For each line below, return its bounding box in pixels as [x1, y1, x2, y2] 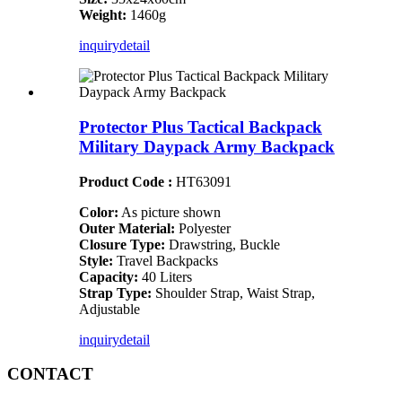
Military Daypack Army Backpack [79, 136, 335, 156]
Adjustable [79, 301, 140, 317]
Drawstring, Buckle [165, 236, 280, 252]
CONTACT [7, 364, 93, 384]
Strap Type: [79, 284, 152, 301]
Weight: [79, 7, 127, 23]
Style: [79, 252, 113, 268]
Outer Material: [79, 220, 175, 236]
